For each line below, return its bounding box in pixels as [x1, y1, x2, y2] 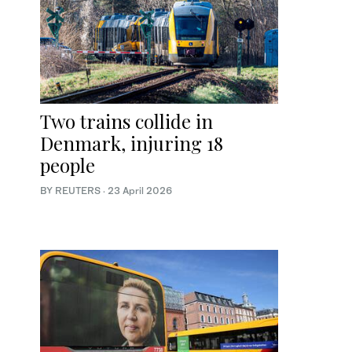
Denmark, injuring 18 [40, 130, 223, 156]
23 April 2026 [108, 185, 172, 197]
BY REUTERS [40, 185, 103, 197]
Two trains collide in [40, 108, 213, 134]
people [40, 152, 95, 178]
